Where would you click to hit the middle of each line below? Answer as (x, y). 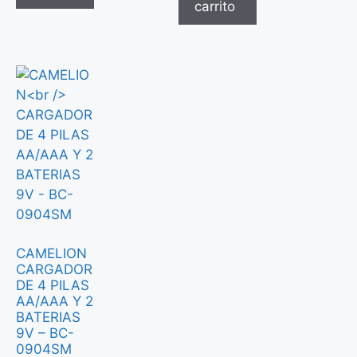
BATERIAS (48, 317)
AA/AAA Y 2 (55, 301)
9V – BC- (45, 333)
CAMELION (51, 253)
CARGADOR (54, 269)
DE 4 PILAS (53, 285)
